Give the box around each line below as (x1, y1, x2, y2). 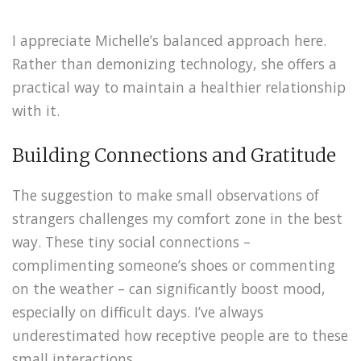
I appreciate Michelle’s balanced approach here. (12, 30, 326, 50)
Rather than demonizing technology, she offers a (12, 53, 337, 73)
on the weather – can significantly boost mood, (12, 278, 326, 298)
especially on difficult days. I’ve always (12, 301, 263, 322)
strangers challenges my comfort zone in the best (12, 208, 342, 228)
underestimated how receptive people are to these (12, 325, 348, 345)
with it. (12, 100, 60, 120)
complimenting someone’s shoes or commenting (12, 255, 335, 275)
